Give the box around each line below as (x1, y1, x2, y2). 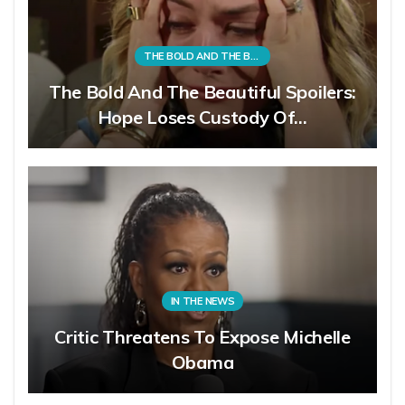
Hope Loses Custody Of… (97, 106, 308, 129)
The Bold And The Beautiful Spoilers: (48, 80, 357, 104)
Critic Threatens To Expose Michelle (54, 325, 351, 349)
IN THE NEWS (170, 295, 235, 308)
